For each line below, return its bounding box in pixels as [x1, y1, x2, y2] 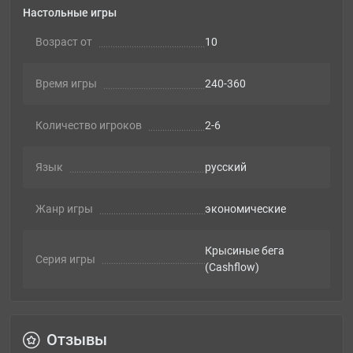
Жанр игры [35, 203, 93, 216]
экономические [204, 203, 286, 216]
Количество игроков [35, 119, 142, 132]
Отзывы [46, 330, 107, 350]
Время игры [35, 77, 97, 91]
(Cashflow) [204, 261, 259, 274]
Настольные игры [23, 6, 117, 20]
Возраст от [35, 35, 92, 49]
